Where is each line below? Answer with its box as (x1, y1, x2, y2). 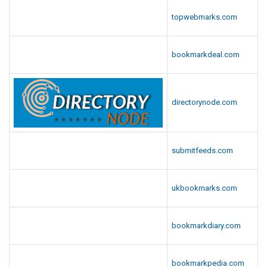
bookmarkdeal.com (172, 49, 240, 59)
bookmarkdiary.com (172, 221, 241, 230)
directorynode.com (172, 97, 237, 107)
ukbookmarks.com (172, 183, 237, 193)
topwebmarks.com (172, 12, 237, 21)
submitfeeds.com (172, 145, 233, 155)
